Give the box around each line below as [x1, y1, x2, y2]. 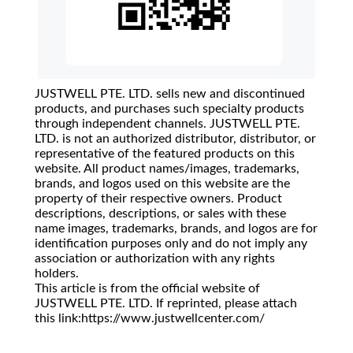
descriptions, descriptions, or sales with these [35, 207, 286, 221]
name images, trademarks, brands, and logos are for [35, 222, 318, 236]
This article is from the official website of [35, 282, 260, 295]
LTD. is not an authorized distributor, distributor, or [35, 132, 316, 146]
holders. [35, 267, 79, 281]
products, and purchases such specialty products [35, 102, 304, 116]
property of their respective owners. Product [35, 192, 282, 206]
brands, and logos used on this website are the [35, 177, 290, 191]
